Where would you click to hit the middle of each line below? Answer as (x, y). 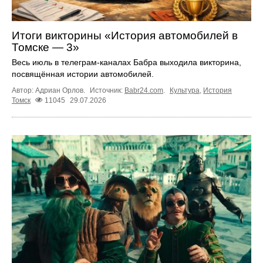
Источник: (107, 91)
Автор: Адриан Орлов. (49, 91)
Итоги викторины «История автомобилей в (125, 36)
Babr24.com (144, 91)
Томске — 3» (45, 48)
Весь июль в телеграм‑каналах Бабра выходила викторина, (127, 63)
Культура (185, 91)
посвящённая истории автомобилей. (83, 74)
